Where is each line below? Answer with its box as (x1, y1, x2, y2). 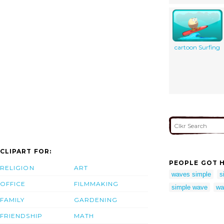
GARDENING (74, 196, 117, 204)
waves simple (171, 170, 211, 178)
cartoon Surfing (174, 43, 220, 51)
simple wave (171, 183, 207, 191)
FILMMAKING (74, 180, 118, 188)
